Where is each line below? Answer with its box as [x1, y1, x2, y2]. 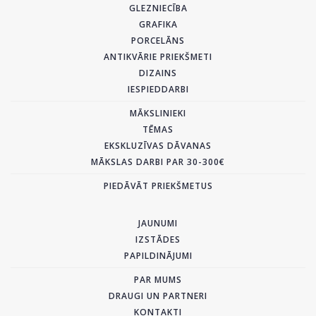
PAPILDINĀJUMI [123, 249, 193, 262]
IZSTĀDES [135, 233, 181, 245]
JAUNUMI [138, 217, 178, 229]
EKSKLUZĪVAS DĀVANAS [104, 139, 212, 152]
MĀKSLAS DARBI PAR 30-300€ [91, 155, 225, 168]
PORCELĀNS [131, 34, 185, 47]
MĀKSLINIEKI [130, 107, 186, 119]
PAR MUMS [134, 273, 182, 286]
